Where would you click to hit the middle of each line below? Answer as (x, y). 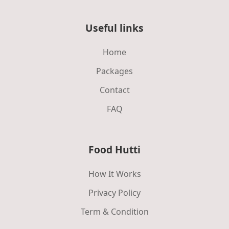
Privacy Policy (114, 192)
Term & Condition (114, 211)
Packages (114, 71)
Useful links (114, 28)
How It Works (114, 174)
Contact (114, 90)
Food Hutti (114, 149)
